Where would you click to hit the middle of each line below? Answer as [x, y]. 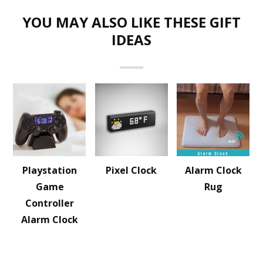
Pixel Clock [131, 170]
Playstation [50, 170]
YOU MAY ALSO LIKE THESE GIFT [131, 22]
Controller [50, 203]
